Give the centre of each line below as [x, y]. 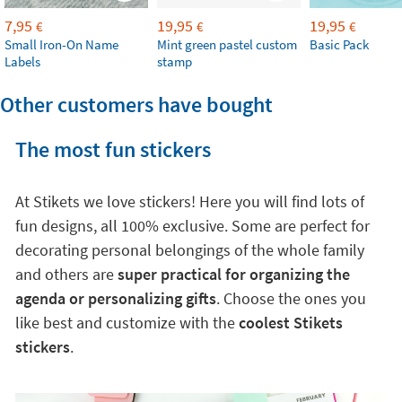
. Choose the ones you [291, 298]
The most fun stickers [113, 149]
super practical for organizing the [233, 274]
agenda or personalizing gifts [115, 298]
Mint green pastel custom [227, 44]
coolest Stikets [290, 323]
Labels [22, 61]
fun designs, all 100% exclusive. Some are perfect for [192, 226]
